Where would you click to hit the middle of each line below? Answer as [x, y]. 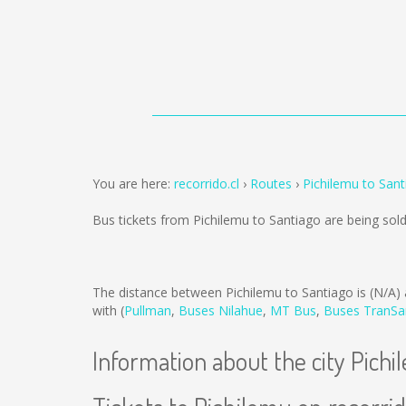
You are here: [133, 184]
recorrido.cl [207, 184]
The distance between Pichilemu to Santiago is [231, 292]
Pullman [148, 310]
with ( [108, 310]
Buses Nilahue [221, 310]
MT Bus [293, 310]
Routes [271, 184]
